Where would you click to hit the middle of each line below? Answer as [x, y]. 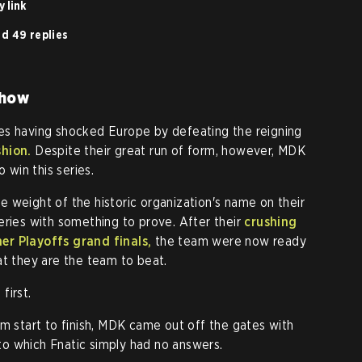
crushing [271, 221]
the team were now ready [229, 241]
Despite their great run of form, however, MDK [168, 150]
